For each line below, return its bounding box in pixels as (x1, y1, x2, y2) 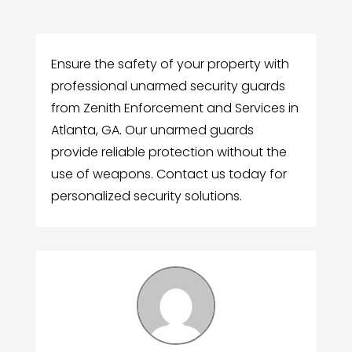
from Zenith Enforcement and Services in (50, 98, 299, 117)
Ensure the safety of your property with (50, 54, 289, 73)
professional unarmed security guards (50, 76, 285, 95)
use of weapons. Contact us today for (50, 164, 287, 183)
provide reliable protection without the (50, 142, 287, 161)
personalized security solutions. (50, 186, 242, 205)
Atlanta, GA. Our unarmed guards (50, 120, 254, 139)
